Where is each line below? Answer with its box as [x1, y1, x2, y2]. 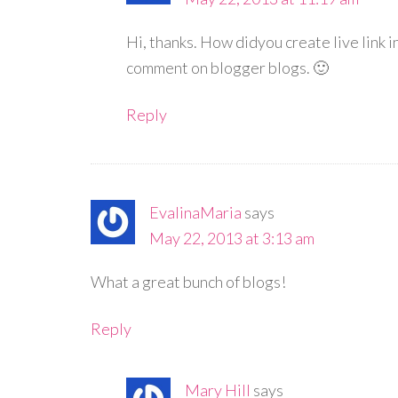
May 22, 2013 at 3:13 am [149, 228, 314, 248]
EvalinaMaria [149, 203, 242, 222]
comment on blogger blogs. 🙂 [126, 58, 329, 77]
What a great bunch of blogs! [91, 272, 286, 291]
